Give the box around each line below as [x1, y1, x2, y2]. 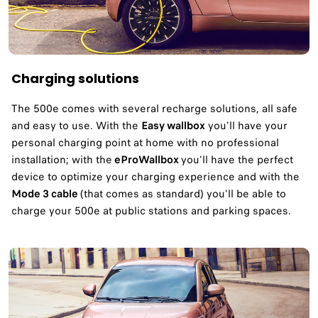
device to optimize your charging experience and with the [11, 168, 300, 185]
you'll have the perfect [181, 151, 293, 168]
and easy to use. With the [11, 117, 141, 133]
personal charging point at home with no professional [11, 134, 279, 150]
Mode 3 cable [11, 185, 80, 202]
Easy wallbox [141, 117, 205, 133]
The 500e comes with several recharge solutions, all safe [11, 100, 297, 116]
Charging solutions [11, 69, 139, 87]
